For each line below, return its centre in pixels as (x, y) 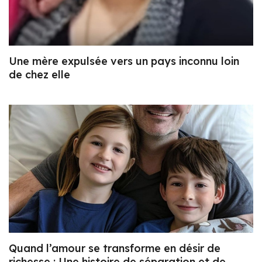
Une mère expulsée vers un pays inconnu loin (124, 61)
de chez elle (39, 74)
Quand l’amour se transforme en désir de (115, 249)
